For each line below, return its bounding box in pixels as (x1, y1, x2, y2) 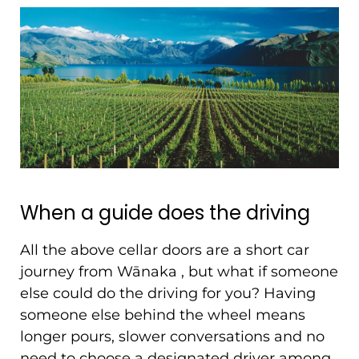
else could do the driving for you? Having (20, 283, 316, 303)
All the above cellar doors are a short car (20, 240, 309, 260)
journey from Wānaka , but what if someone (20, 261, 338, 281)
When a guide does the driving (20, 199, 310, 226)
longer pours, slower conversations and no (20, 326, 325, 346)
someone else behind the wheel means (20, 305, 305, 325)
